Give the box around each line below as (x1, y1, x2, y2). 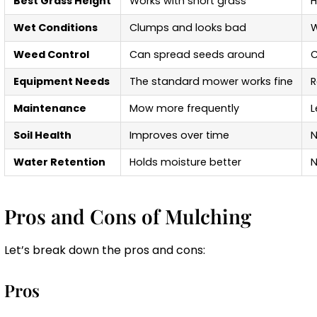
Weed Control (13, 47, 89, 62)
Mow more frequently (129, 101, 239, 116)
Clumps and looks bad (129, 21, 246, 35)
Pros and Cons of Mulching (4, 203, 251, 230)
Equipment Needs (13, 74, 110, 89)
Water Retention (13, 155, 105, 170)
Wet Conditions (13, 21, 98, 35)
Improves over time (129, 128, 229, 143)
